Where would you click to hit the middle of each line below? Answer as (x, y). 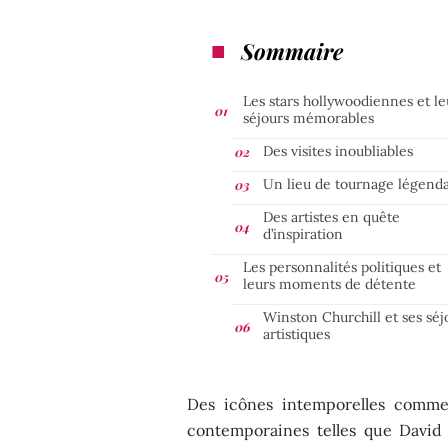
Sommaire (292, 50)
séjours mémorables (309, 117)
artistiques (297, 333)
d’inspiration (303, 233)
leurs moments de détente (330, 283)
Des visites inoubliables (338, 150)
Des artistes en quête (332, 216)
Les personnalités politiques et (342, 266)
